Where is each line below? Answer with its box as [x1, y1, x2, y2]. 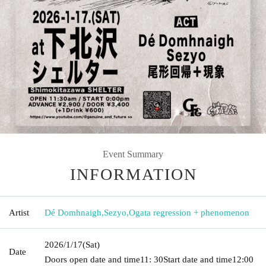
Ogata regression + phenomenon [129, 207, 249, 217]
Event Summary [103, 148, 163, 159]
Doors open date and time [45, 254, 140, 264]
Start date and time [163, 254, 232, 264]
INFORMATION [70, 164, 197, 183]
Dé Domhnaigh [45, 207, 102, 217]
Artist [9, 207, 29, 217]
